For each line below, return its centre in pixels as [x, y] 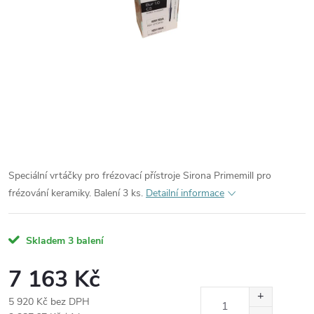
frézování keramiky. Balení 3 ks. [76, 193]
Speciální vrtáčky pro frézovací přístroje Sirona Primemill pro [140, 176]
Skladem [44, 241]
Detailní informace [185, 193]
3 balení [86, 241]
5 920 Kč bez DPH [49, 302]
